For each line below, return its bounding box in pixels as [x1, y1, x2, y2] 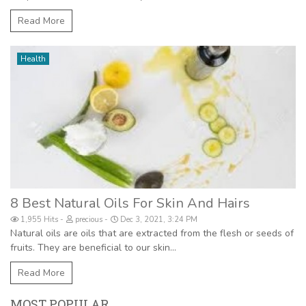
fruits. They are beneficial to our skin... [10, 241, 176, 255]
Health [20, 53, 46, 65]
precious [73, 214, 105, 225]
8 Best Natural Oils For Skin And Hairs [10, 194, 250, 213]
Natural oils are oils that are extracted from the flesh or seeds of [10, 227, 294, 240]
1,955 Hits [18, 214, 60, 225]
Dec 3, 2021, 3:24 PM [118, 214, 199, 225]
